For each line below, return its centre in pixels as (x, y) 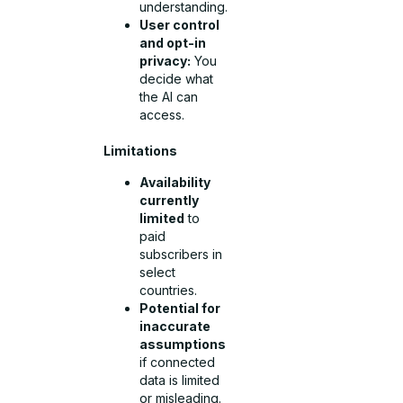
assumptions (183, 344)
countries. (169, 290)
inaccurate (175, 326)
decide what (177, 79)
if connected (178, 362)
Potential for (180, 308)
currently (170, 200)
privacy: (166, 61)
